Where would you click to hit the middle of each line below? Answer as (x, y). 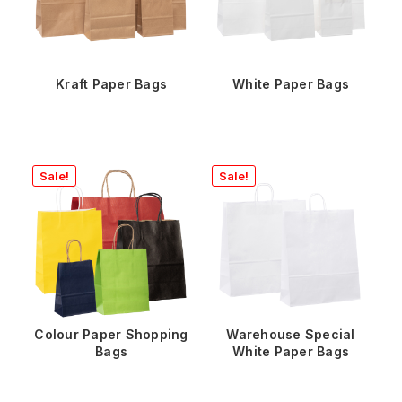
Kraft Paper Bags (111, 84)
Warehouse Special (291, 334)
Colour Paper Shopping (111, 334)
